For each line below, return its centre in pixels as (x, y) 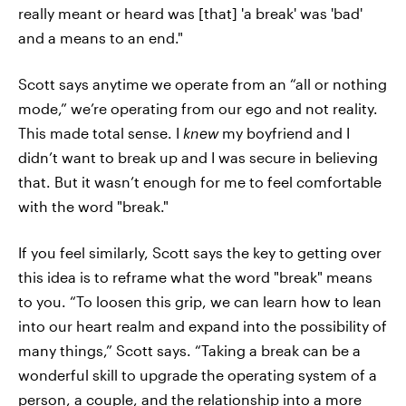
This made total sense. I (101, 132)
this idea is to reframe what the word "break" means (195, 276)
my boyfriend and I (284, 132)
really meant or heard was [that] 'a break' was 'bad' (190, 13)
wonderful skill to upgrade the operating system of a (198, 374)
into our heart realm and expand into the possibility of (203, 325)
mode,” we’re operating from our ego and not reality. (198, 108)
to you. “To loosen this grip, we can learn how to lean (200, 301)
